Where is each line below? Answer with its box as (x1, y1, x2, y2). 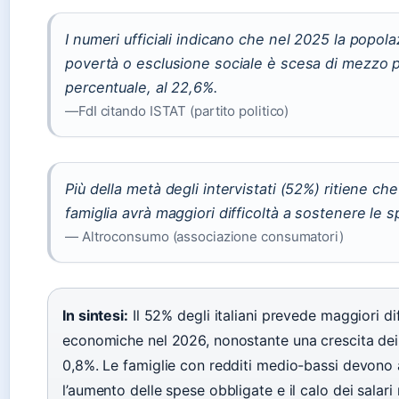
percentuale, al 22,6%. (65, 77, 218, 96)
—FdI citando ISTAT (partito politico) (65, 102, 289, 119)
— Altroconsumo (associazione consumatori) (65, 227, 344, 245)
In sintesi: (62, 305, 128, 324)
